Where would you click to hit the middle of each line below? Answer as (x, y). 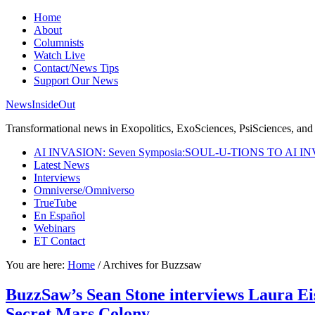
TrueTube (55, 203)
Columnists (59, 43)
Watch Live (59, 55)
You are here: (37, 265)
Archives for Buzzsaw (151, 265)
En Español (59, 216)
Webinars (54, 228)
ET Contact (59, 241)
